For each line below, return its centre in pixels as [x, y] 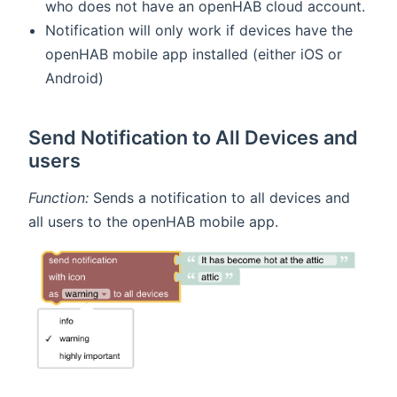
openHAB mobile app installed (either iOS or [194, 54]
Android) [75, 78]
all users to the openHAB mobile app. [153, 222]
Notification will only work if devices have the [199, 31]
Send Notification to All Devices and [194, 138]
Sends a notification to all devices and [219, 198]
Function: [58, 198]
